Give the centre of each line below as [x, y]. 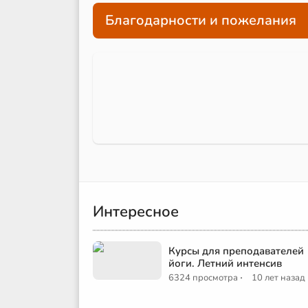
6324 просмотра [203, 278]
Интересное [136, 212]
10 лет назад [278, 278]
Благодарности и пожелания [201, 21]
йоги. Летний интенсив [225, 264]
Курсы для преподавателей [236, 251]
